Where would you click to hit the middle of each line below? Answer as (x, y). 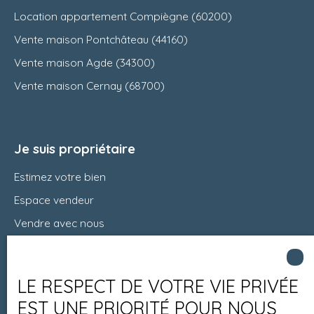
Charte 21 (37, 246)
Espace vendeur (54, 200)
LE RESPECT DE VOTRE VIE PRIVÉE (158, 286)
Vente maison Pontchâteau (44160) (101, 39)
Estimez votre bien (60, 177)
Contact (34, 269)
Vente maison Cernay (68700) (89, 86)
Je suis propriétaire (75, 149)
